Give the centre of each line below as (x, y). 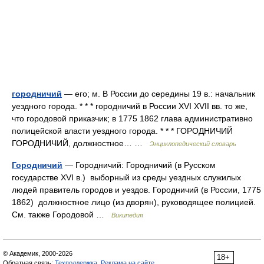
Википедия (127, 215)
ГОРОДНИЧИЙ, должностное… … (81, 143)
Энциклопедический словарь (193, 144)
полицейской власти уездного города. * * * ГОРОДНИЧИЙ (122, 131)
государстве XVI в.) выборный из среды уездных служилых (126, 177)
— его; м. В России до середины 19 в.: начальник (159, 94)
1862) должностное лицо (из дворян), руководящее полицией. (134, 202)
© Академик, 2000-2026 (38, 253)
